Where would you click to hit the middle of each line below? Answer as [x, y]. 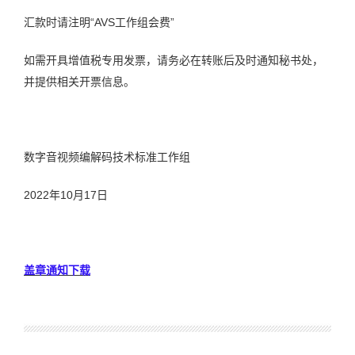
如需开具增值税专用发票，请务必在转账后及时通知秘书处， [174, 60]
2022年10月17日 [66, 195]
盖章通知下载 [57, 270]
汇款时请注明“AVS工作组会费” [113, 22]
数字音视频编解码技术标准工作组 [107, 157]
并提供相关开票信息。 [79, 82]
